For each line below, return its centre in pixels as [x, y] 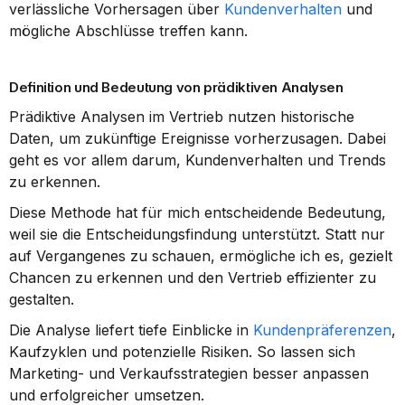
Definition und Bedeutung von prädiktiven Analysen [176, 87]
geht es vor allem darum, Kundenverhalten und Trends [198, 160]
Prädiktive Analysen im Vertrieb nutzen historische [182, 117]
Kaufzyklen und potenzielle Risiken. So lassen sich [182, 352]
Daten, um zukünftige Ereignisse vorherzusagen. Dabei [198, 138]
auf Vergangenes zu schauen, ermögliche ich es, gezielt [201, 256]
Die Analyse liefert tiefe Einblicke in [131, 330]
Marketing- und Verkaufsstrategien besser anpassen [189, 373]
